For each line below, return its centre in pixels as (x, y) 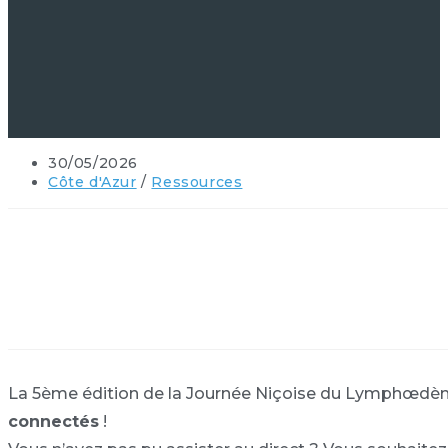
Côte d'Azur (92, 182)
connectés (53, 421)
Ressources (197, 182)
